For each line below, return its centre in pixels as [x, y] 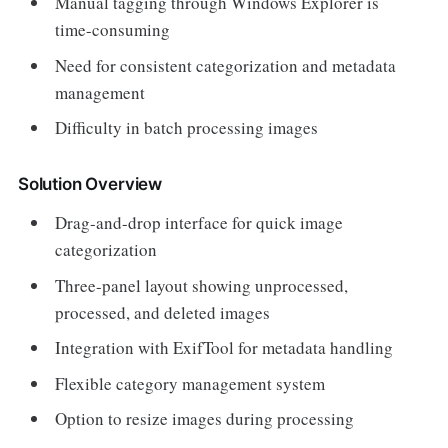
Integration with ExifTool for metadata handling [224, 347]
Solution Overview [90, 184]
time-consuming [113, 29]
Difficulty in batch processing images [187, 127]
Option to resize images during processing [205, 418]
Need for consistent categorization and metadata [226, 65]
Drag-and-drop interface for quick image [199, 222]
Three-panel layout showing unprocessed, [202, 285]
